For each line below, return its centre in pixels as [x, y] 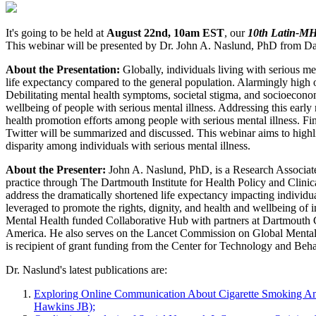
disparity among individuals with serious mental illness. [128, 145]
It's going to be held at [56, 32]
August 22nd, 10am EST [165, 32]
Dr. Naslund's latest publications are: [86, 269]
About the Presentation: [64, 69]
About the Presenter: [56, 169]
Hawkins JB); [65, 306]
